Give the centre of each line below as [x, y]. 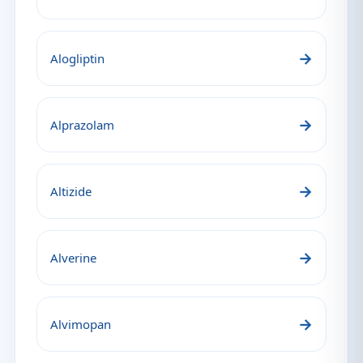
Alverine [73, 258]
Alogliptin [77, 58]
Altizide [71, 191]
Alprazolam [82, 125]
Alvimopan [81, 324]
